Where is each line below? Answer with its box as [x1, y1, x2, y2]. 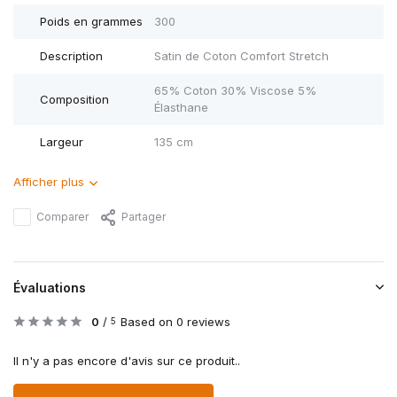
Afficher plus [13, 175, 84, 190]
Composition [40, 91, 109, 106]
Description [40, 49, 103, 64]
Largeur [40, 135, 83, 150]
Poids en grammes [40, 14, 143, 29]
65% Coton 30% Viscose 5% [153, 83, 316, 98]
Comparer [36, 210, 89, 224]
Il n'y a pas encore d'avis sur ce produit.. [13, 354, 240, 369]
